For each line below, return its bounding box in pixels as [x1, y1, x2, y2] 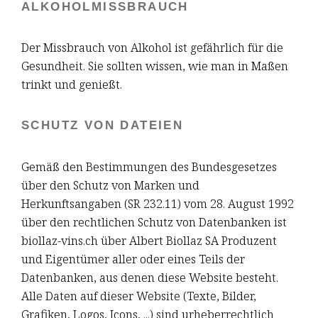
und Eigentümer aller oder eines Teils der [21, 250, 245, 267]
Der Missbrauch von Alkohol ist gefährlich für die [21, 38, 283, 55]
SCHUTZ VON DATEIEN [21, 119, 184, 133]
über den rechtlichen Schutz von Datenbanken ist [21, 213, 287, 230]
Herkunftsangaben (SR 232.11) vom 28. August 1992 [21, 194, 294, 212]
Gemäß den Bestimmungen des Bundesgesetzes [21, 158, 277, 175]
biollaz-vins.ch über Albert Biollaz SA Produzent [21, 231, 277, 248]
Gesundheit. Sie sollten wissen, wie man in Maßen [21, 57, 288, 74]
